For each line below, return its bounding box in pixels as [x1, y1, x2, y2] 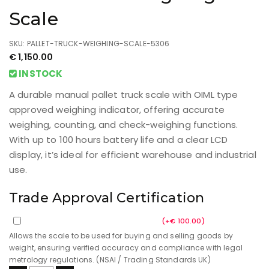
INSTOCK [17, 67, 63, 80]
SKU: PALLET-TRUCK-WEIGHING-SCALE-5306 [9, 38, 170, 49]
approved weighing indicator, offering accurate [9, 103, 225, 116]
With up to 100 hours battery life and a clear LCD [9, 133, 228, 146]
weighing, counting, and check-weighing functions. [9, 118, 238, 131]
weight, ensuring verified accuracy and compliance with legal [9, 243, 243, 253]
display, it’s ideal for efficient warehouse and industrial [9, 148, 256, 161]
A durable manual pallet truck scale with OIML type [9, 88, 238, 101]
